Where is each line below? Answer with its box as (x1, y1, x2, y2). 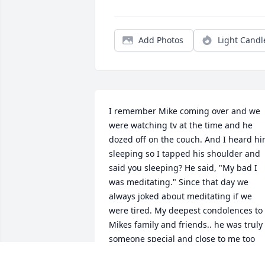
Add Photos (138, 34, 183, 46)
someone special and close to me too (109, 233, 255, 245)
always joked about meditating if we (109, 190, 252, 202)
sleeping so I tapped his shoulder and (109, 148, 260, 160)
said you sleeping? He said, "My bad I (109, 162, 257, 174)
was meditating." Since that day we (109, 176, 248, 188)
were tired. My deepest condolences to (109, 205, 263, 216)
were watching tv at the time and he (109, 119, 253, 131)
